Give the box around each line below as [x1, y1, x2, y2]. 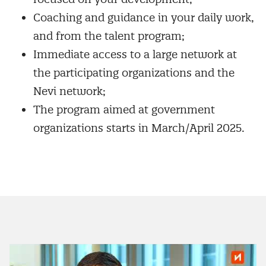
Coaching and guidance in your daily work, [33, 11, 254, 24]
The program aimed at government [33, 103, 215, 116]
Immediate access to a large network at [33, 47, 237, 61]
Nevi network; [33, 84, 106, 98]
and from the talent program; [33, 29, 185, 43]
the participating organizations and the [33, 66, 235, 80]
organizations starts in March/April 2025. [33, 121, 245, 135]
